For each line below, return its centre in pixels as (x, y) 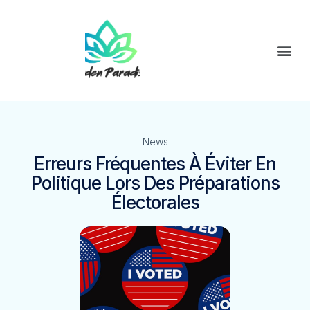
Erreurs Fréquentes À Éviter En (155, 163)
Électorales (155, 202)
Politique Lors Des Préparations (155, 183)
